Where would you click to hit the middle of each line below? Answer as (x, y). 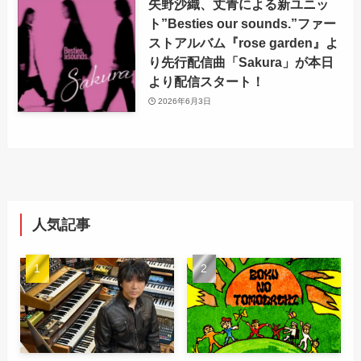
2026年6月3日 (185, 101)
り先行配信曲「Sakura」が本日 (241, 62)
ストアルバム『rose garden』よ (243, 43)
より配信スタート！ (206, 82)
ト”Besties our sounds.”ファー (242, 24)
